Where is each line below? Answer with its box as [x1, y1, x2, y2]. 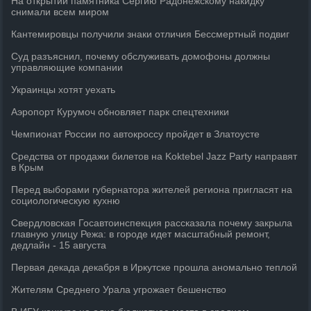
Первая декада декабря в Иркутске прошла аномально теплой [11, 262, 298, 273]
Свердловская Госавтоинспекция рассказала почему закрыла [11, 217, 293, 228]
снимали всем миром [11, 6, 110, 17]
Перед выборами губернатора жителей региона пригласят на [11, 184, 293, 195]
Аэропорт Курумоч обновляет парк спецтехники [11, 106, 230, 117]
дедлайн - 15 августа [11, 239, 107, 251]
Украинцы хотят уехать [11, 84, 116, 95]
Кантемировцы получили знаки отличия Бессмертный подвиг [11, 28, 290, 40]
